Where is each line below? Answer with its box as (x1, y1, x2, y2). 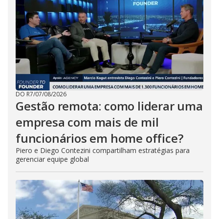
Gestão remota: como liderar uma (16, 98, 203, 114)
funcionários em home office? (16, 130, 183, 146)
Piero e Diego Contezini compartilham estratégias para (16, 146, 190, 155)
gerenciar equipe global (16, 154, 89, 164)
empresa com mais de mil (16, 114, 159, 130)
